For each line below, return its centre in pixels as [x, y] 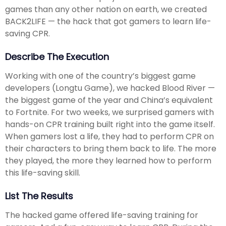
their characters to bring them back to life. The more [111, 149]
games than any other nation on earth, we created [106, 10]
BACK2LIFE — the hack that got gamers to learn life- [108, 22]
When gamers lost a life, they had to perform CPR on [109, 137]
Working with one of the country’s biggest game [100, 76]
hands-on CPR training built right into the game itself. [110, 125]
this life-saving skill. [43, 173]
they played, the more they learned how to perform [108, 161]
